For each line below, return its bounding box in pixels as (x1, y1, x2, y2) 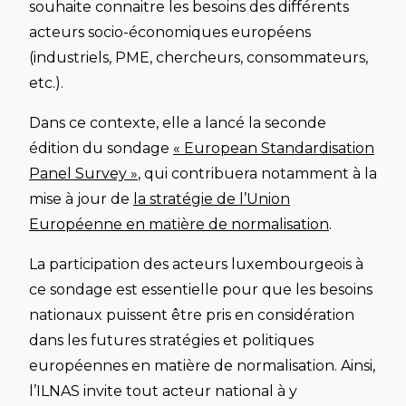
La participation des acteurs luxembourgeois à (29, 255, 363, 273)
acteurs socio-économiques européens (29, 23, 311, 41)
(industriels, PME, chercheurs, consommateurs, (29, 48, 368, 66)
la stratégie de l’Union (133, 189, 290, 208)
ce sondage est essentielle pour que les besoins (29, 280, 372, 298)
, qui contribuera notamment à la (138, 164, 377, 182)
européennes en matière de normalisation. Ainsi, (29, 356, 375, 374)
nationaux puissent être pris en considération (29, 305, 354, 324)
